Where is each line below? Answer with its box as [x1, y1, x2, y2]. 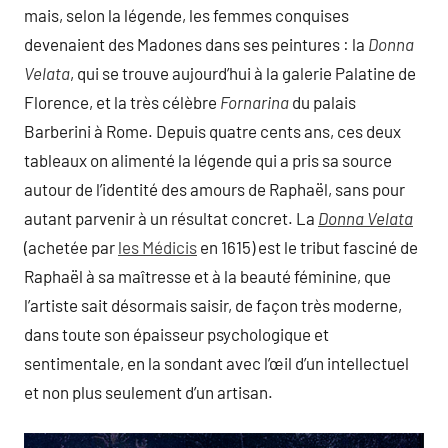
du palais [289, 92, 356, 113]
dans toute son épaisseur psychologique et [24, 324, 329, 345]
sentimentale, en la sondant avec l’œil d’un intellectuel [24, 353, 409, 374]
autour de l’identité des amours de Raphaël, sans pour [24, 179, 405, 200]
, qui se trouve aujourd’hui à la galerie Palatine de [70, 63, 416, 84]
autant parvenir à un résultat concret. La [24, 208, 318, 229]
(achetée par [24, 237, 118, 258]
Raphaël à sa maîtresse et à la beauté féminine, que [24, 266, 391, 287]
